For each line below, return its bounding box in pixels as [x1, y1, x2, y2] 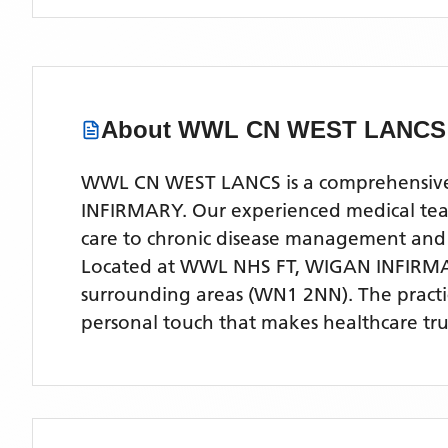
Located [81, 255, 157, 278]
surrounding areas [81, 283, 243, 306]
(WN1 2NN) [243, 283, 348, 306]
